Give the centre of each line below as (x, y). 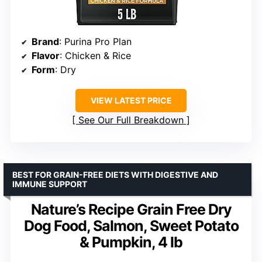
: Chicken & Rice (95, 55)
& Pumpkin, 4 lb (131, 242)
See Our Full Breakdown (131, 120)
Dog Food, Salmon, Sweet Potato (131, 225)
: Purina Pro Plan (95, 41)
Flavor (46, 55)
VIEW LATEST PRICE (131, 100)
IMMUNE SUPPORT (50, 184)
